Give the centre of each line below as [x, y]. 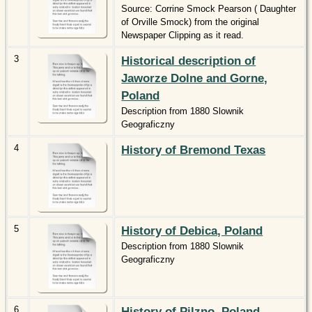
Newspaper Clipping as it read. [183, 36]
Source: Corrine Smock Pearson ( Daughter [209, 9]
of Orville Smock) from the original [190, 22]
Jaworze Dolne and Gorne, [195, 78]
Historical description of [189, 61]
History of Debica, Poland [192, 231]
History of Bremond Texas [194, 150]
